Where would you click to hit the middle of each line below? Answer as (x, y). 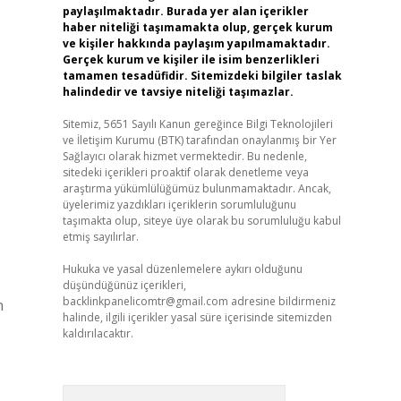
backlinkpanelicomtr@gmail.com (145, 301)
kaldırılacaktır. (98, 333)
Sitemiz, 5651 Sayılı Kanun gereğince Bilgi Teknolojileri (197, 124)
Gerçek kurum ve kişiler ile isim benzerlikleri (191, 60)
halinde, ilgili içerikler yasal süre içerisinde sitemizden (197, 317)
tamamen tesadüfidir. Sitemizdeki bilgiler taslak (202, 76)
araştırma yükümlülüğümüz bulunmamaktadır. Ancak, (196, 188)
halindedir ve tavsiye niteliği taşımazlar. (178, 92)
